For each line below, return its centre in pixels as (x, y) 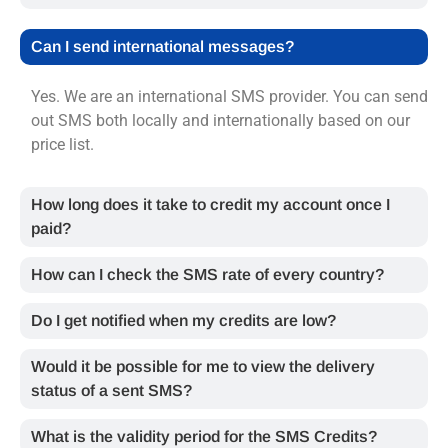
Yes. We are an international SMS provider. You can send (229, 96)
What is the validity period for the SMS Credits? (204, 436)
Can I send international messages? (162, 46)
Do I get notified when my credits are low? (183, 320)
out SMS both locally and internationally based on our (220, 120)
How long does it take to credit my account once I (210, 204)
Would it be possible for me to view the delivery (203, 366)
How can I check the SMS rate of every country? (207, 274)
